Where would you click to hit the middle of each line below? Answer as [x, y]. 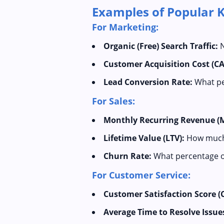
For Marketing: [125, 27]
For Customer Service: [141, 175]
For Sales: [113, 101]
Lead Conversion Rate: [148, 82]
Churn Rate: [127, 156]
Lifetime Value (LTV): [144, 138]
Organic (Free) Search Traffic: [161, 46]
